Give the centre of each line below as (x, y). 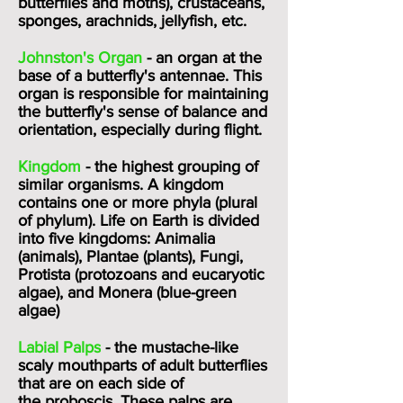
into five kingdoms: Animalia (116, 238)
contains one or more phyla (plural (138, 202)
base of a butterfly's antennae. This (140, 76)
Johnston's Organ (80, 58)
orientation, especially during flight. (140, 130)
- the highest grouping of (170, 166)
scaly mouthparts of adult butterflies (143, 365)
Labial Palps (59, 347)
